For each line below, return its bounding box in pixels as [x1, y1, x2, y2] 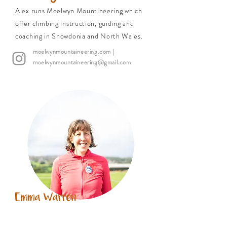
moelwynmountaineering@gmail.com [33, 58, 131, 67]
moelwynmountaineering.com [33, 47, 111, 56]
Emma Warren [15, 191, 76, 205]
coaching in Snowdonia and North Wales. [15, 31, 143, 41]
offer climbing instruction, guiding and [15, 18, 134, 28]
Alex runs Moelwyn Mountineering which [15, 6, 142, 16]
